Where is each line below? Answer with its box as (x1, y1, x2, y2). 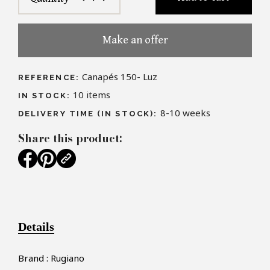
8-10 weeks (160, 107, 211, 119)
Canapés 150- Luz (81, 71, 157, 83)
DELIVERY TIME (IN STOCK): (18, 109, 161, 119)
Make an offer (102, 34, 168, 47)
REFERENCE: (18, 73, 80, 83)
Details (18, 220, 54, 234)
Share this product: (18, 130, 122, 147)
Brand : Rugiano (18, 252, 84, 265)
